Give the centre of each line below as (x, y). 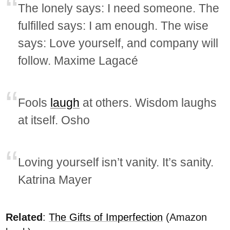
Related (24, 217)
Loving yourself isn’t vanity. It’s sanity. (116, 162)
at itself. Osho (54, 120)
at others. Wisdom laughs (148, 103)
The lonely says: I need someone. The (119, 8)
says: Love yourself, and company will (118, 43)
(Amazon (185, 217)
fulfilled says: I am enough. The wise (113, 26)
